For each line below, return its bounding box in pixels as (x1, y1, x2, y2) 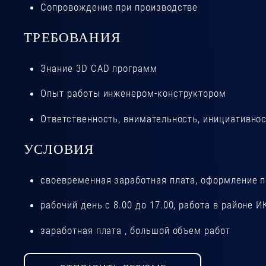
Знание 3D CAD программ (40, 62, 157, 75)
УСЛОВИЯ (24, 141, 94, 157)
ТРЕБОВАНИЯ (24, 30, 121, 46)
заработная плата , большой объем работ (40, 224, 230, 236)
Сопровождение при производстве (40, 1, 198, 14)
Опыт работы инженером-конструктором (40, 87, 227, 100)
